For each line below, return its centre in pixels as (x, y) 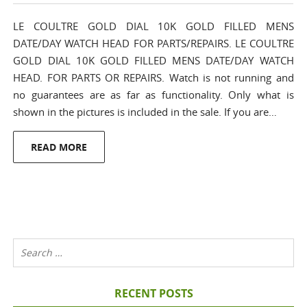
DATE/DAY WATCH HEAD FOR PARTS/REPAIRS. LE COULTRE (153, 43)
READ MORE (59, 147)
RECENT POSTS (153, 293)
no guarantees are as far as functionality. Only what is (153, 95)
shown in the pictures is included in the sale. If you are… (145, 112)
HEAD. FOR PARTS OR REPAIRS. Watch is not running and (153, 77)
